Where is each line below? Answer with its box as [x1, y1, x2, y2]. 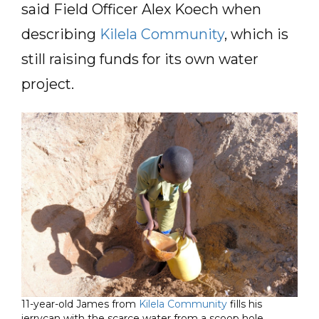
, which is [224, 26, 288, 43]
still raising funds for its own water [21, 51, 258, 68]
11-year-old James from [21, 298, 139, 310]
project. [21, 75, 78, 93]
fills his [227, 298, 262, 310]
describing [21, 26, 100, 43]
